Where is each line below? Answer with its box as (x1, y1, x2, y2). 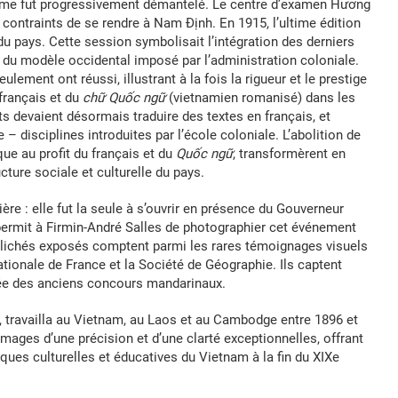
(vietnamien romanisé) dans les (165, 90, 355, 106)
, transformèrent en (233, 146, 346, 162)
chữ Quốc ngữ (83, 90, 165, 106)
